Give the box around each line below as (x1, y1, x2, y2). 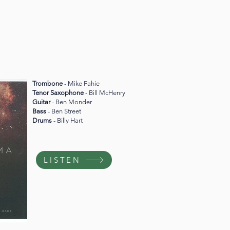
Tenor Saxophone (32, 89, 85, 97)
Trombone (32, 80, 64, 88)
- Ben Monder (52, 98, 92, 106)
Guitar (32, 98, 52, 106)
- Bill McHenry (85, 89, 125, 97)
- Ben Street (48, 107, 81, 116)
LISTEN (44, 155, 81, 165)
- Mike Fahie (64, 80, 100, 88)
